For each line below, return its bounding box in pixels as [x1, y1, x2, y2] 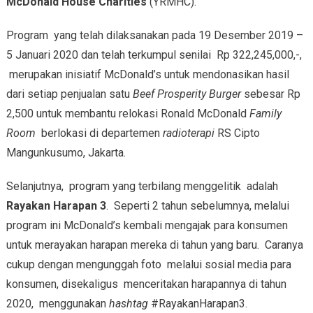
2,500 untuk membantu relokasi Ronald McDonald [6, 106, 249, 120]
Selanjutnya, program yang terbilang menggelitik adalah [6, 179, 278, 193]
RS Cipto [214, 126, 260, 140]
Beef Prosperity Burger [132, 87, 241, 101]
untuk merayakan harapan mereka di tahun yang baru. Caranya [6, 238, 306, 252]
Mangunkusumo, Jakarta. [6, 145, 126, 159]
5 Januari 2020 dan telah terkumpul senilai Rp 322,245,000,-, [6, 48, 302, 61]
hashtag [108, 296, 148, 310]
